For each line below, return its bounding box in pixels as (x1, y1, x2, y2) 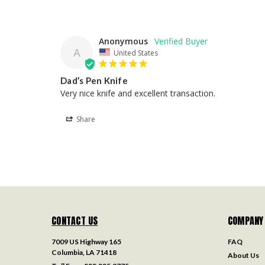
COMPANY (227, 214, 264, 228)
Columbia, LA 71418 (51, 248, 117, 257)
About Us (227, 251, 259, 260)
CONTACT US (51, 214, 98, 228)
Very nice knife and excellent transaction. (60, 88, 215, 99)
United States (114, 47, 158, 58)
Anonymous (99, 35, 148, 47)
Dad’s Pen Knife (60, 75, 128, 86)
